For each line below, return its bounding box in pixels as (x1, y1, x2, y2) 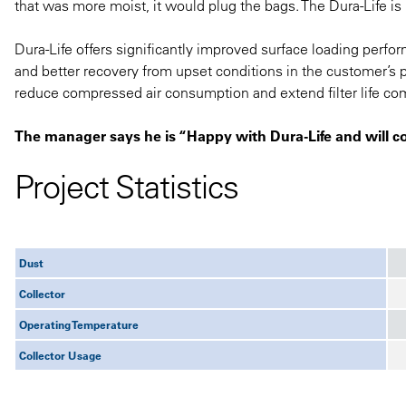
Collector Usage (19, 347, 101, 362)
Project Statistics (14, 165, 238, 207)
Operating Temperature (19, 316, 140, 332)
